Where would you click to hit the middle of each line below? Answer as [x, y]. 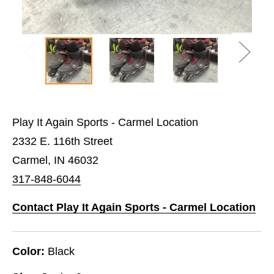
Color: [28, 251]
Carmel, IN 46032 [55, 160]
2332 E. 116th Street [62, 141]
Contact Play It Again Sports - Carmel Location [134, 207]
